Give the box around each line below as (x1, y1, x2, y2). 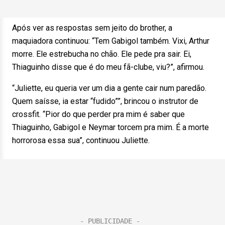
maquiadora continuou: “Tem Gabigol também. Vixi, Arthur (12, 36, 209, 46)
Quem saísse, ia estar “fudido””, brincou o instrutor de (12, 96, 198, 106)
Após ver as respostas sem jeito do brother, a (12, 23, 172, 33)
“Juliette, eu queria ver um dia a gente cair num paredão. (12, 83, 206, 93)
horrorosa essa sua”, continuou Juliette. (12, 136, 150, 145)
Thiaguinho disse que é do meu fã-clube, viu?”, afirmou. (12, 62, 204, 72)
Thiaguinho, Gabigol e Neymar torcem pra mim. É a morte (12, 123, 209, 132)
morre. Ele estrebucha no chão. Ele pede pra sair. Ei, (12, 49, 191, 59)
